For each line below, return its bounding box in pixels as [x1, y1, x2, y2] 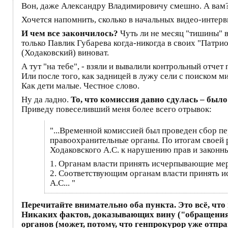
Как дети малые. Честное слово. [21, 80, 139, 91]
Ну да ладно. [21, 94, 71, 104]
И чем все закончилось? [21, 28, 118, 38]
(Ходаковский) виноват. [21, 47, 109, 58]
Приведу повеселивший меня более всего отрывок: [21, 104, 212, 114]
